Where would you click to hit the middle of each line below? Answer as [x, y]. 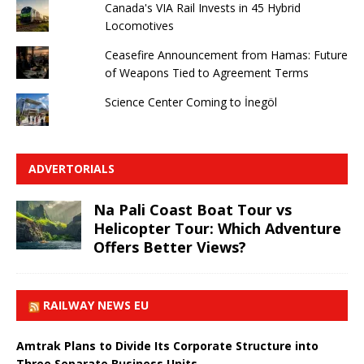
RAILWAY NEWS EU [96, 305]
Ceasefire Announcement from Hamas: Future [226, 54]
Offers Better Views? [170, 247]
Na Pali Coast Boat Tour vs [193, 209]
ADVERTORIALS [71, 168]
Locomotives [139, 25]
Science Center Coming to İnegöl [191, 102]
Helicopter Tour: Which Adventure [217, 228]
